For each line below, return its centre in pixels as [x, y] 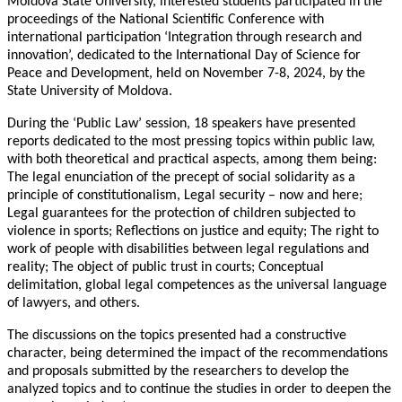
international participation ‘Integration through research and [184, 38]
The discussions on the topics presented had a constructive [177, 336]
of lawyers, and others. [74, 304]
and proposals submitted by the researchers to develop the [178, 372]
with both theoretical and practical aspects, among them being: [192, 160]
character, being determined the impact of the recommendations [197, 354]
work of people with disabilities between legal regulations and [188, 250]
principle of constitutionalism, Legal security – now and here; [185, 196]
